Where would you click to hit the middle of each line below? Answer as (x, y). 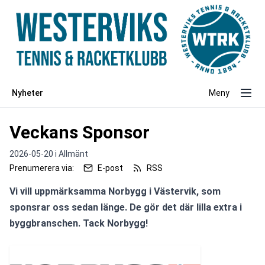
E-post (110, 168)
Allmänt (73, 154)
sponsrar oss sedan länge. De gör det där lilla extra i (126, 208)
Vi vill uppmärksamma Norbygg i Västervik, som (115, 192)
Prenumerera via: (42, 168)
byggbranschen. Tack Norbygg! (79, 224)
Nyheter (28, 93)
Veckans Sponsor (80, 132)
